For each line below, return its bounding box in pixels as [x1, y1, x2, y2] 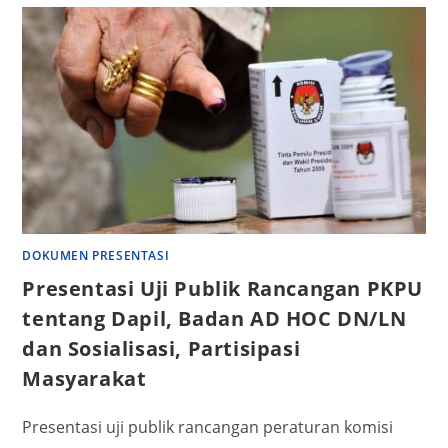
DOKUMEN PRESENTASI [22, 246, 170, 264]
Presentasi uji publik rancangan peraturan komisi [22, 415, 394, 438]
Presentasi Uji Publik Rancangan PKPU [22, 274, 424, 302]
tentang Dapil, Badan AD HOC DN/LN [22, 304, 407, 332]
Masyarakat [22, 364, 147, 392]
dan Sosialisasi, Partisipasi [22, 334, 301, 362]
